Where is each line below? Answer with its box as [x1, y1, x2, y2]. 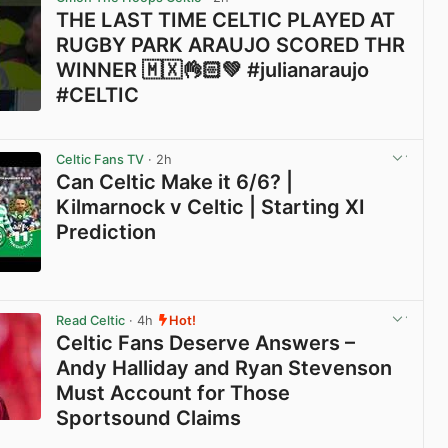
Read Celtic [56, 312, 126, 328]
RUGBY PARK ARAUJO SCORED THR [56, 33, 406, 58]
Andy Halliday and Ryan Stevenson [56, 355, 393, 380]
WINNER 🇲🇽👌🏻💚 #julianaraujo [56, 58, 370, 83]
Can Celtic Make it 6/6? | [56, 169, 294, 194]
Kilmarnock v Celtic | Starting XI [56, 194, 366, 219]
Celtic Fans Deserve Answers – [56, 330, 356, 355]
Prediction [56, 219, 157, 244]
